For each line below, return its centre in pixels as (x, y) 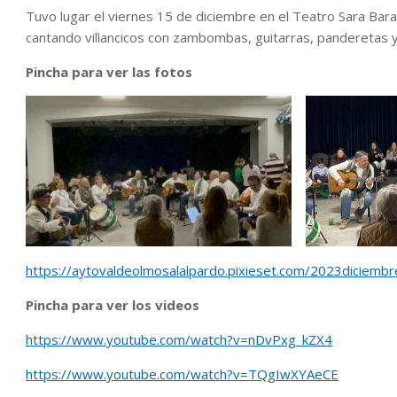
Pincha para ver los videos (113, 304)
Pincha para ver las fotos (109, 71)
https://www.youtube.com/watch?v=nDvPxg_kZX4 (179, 339)
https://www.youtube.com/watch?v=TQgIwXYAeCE (182, 374)
